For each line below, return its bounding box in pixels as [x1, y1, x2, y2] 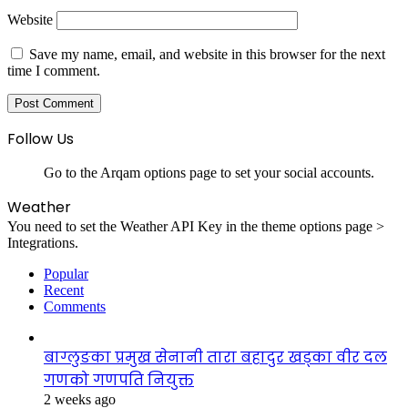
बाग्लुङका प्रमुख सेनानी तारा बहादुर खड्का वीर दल [44, 346, 387, 368]
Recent [44, 281, 84, 298]
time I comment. [7, 62, 100, 78]
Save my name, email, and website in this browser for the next [29, 46, 385, 62]
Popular [44, 265, 88, 281]
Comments [44, 298, 106, 314]
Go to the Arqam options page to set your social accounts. [44, 164, 374, 180]
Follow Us [7, 127, 74, 149]
